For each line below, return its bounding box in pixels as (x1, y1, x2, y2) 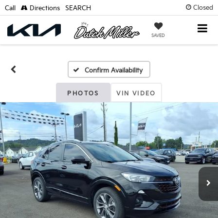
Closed (193, 3, 213, 12)
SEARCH (65, 4, 91, 12)
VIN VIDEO (116, 90, 156, 97)
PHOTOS (67, 90, 99, 97)
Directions (28, 4, 60, 12)
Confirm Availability (84, 67, 143, 74)
